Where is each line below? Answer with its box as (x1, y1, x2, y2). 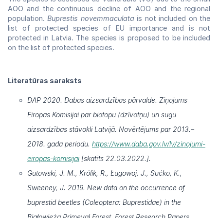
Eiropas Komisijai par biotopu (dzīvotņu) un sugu (27, 110, 176, 119)
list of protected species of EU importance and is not (8, 24, 210, 33)
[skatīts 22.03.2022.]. (79, 154, 151, 163)
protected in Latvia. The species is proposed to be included (8, 34, 210, 42)
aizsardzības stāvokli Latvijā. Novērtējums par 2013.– (27, 125, 194, 133)
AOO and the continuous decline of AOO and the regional (8, 4, 210, 13)
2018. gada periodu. (27, 139, 92, 148)
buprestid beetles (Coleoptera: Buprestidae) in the (27, 198, 181, 206)
